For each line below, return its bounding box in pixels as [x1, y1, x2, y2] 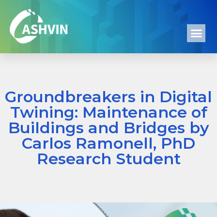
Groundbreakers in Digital [5, 87, 212, 106]
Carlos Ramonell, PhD [22, 133, 195, 153]
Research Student [36, 149, 181, 168]
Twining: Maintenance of [10, 102, 207, 122]
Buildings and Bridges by [8, 118, 209, 137]
